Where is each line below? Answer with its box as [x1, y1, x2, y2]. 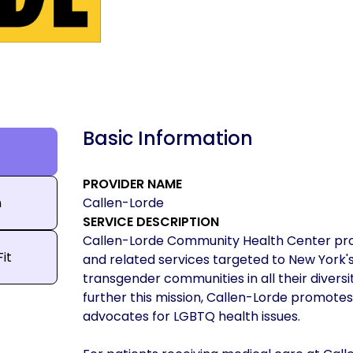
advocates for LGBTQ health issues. [82, 307, 303, 326]
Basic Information [82, 125, 253, 152]
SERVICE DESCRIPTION [82, 213, 219, 232]
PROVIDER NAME [82, 175, 182, 194]
